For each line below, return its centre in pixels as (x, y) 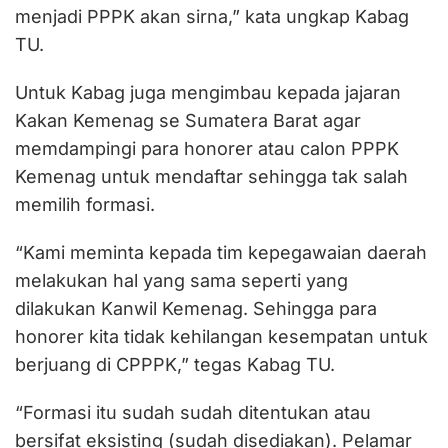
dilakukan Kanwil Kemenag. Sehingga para (196, 308)
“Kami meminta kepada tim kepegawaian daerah (221, 252)
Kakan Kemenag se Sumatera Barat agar (188, 120)
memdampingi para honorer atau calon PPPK (207, 148)
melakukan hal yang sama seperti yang (181, 280)
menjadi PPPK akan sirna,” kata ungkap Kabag (212, 16)
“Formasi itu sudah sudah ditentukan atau (193, 412)
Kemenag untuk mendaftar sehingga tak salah (211, 176)
